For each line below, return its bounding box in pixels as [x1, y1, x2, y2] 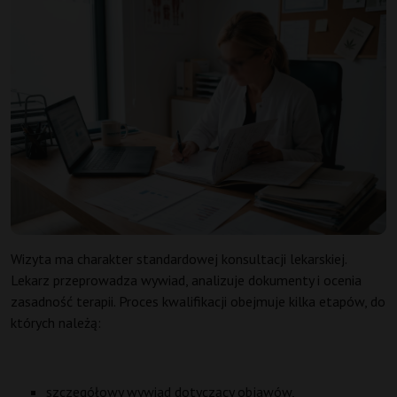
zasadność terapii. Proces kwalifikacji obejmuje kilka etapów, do [11, 292, 385, 310]
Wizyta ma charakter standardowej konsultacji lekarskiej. [11, 249, 346, 268]
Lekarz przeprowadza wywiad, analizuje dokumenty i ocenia [11, 270, 362, 289]
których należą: [11, 313, 101, 331]
